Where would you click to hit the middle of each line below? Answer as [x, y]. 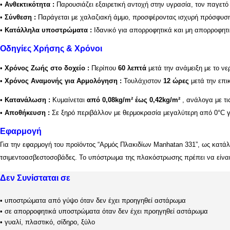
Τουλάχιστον [142, 81]
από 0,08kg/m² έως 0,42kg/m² [133, 100]
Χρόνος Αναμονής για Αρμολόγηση [62, 81]
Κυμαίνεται [69, 100]
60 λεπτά [132, 68]
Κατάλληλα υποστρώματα [47, 30]
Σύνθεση [19, 17]
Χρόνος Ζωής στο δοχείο [46, 68]
